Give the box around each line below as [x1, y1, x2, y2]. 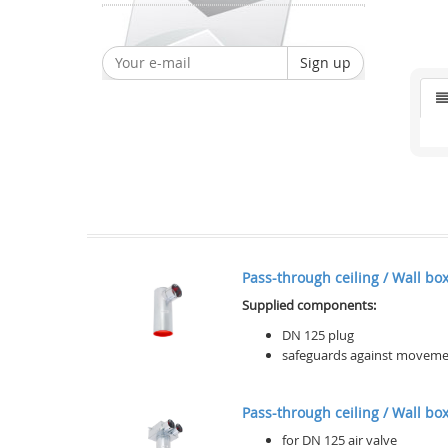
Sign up [300, 52, 351, 72]
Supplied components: [242, 296, 376, 314]
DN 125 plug [282, 326, 354, 344]
